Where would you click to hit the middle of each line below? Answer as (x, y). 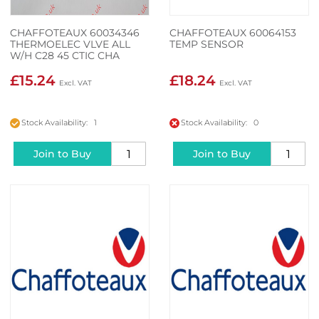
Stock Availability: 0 (220, 123)
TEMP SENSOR (206, 45)
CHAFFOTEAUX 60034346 (75, 33)
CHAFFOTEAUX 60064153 (233, 33)
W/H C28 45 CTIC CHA (65, 56)
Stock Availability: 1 (59, 123)
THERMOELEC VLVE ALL (70, 45)
